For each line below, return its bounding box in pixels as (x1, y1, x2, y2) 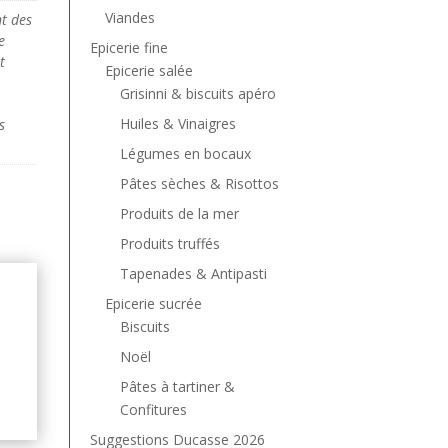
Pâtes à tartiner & (119, 376, 235, 396)
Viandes (104, 7, 155, 27)
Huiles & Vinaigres (119, 113, 236, 133)
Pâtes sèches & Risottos (119, 173, 279, 193)
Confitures (119, 399, 187, 419)
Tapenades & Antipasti (119, 263, 267, 283)
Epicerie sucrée (104, 293, 202, 313)
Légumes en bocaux (119, 143, 251, 163)
